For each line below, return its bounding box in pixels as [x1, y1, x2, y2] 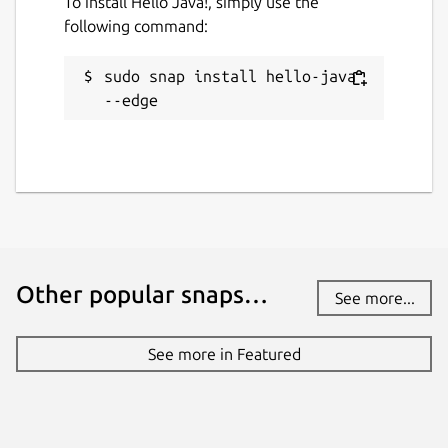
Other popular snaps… [16, 280, 268, 308]
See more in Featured [147, 344, 301, 363]
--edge [104, 90, 158, 109]
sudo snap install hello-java [104, 66, 356, 85]
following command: [64, 16, 208, 35]
